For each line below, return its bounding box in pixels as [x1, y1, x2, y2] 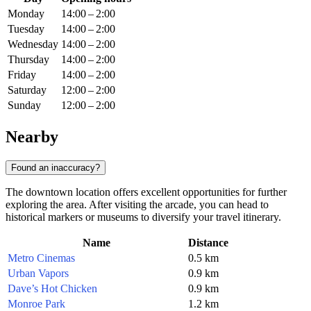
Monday [8, 8, 44, 20]
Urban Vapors [8, 267, 69, 279]
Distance [188, 236, 228, 249]
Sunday [8, 99, 41, 112]
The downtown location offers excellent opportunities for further [6, 185, 287, 198]
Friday [8, 69, 36, 81]
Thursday [8, 53, 49, 66]
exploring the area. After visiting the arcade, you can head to [6, 198, 269, 210]
